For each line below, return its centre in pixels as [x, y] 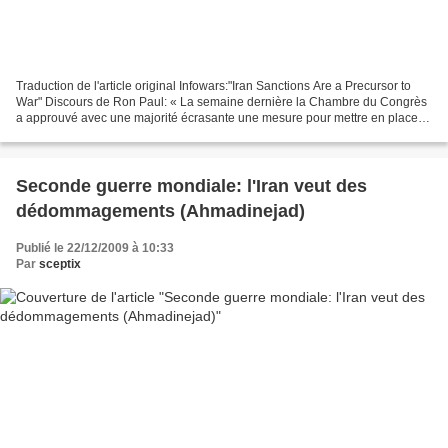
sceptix [60, 263]
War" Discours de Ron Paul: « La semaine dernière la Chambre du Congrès [221, 101]
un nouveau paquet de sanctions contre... [128, 133]
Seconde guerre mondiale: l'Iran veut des [191, 185]
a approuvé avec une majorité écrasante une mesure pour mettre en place [217, 117]
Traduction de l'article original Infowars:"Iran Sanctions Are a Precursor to [213, 85]
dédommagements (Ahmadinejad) [160, 210]
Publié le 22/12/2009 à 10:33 [95, 247]
